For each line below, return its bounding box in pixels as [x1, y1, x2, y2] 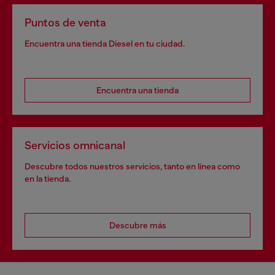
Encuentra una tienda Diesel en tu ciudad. [25, 39, 185, 48]
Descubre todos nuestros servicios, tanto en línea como [25, 161, 240, 171]
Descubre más [109, 220, 166, 230]
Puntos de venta [25, 17, 106, 29]
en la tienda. [25, 174, 71, 184]
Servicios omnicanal [25, 139, 125, 152]
